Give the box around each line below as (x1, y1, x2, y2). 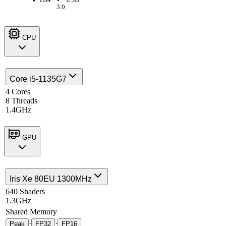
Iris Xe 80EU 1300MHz (10, 175, 92, 184)
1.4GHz (6, 105, 31, 115)
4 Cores (6, 87, 30, 96)
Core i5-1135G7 (10, 75, 67, 84)
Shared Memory (6, 207, 57, 216)
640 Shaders (6, 187, 45, 196)
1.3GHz (6, 196, 31, 205)
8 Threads (6, 96, 37, 105)
